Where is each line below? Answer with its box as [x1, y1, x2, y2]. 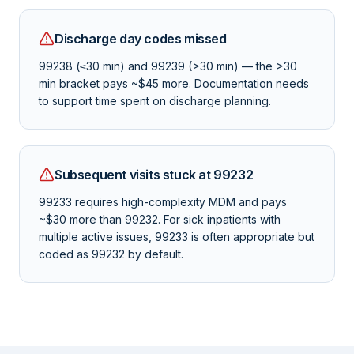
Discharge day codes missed [55, 31, 227, 47]
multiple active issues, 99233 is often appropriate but [39, 230, 314, 243]
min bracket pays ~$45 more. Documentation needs [39, 77, 309, 90]
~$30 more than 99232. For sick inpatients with [39, 213, 281, 226]
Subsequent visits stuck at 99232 [55, 167, 254, 183]
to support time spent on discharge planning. [39, 94, 271, 107]
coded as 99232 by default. [39, 247, 183, 261]
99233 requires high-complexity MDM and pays [39, 195, 287, 209]
